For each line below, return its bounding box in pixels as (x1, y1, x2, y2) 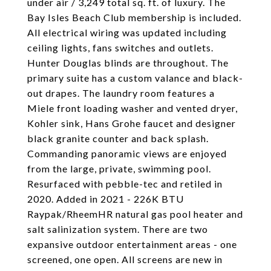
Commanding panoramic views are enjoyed (27, 148, 227, 159)
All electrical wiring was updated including (27, 27, 227, 38)
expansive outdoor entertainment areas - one (27, 238, 237, 250)
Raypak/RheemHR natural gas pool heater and (27, 208, 243, 220)
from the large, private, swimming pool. (27, 163, 211, 174)
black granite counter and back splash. (27, 132, 209, 144)
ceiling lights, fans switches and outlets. (27, 42, 214, 53)
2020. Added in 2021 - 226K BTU (27, 193, 184, 204)
